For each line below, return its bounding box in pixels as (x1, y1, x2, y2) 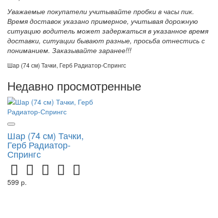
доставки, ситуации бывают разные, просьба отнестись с (7, 35, 205, 45)
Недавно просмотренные (7, 76, 141, 94)
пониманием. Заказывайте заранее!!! (7, 45, 131, 55)
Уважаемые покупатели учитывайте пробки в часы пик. (7, 6, 194, 16)
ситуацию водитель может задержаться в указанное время (7, 25, 208, 36)
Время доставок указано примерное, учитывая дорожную (7, 16, 198, 26)
